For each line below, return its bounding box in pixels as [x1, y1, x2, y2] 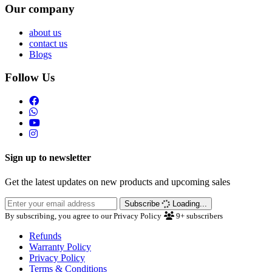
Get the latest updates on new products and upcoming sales [5, 176, 230, 187]
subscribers [186, 211, 223, 220]
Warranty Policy [29, 241, 91, 252]
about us [29, 27, 61, 38]
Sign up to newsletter [5, 152, 91, 163]
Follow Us [5, 71, 55, 84]
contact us [29, 38, 67, 49]
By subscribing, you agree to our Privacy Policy [5, 211, 161, 220]
